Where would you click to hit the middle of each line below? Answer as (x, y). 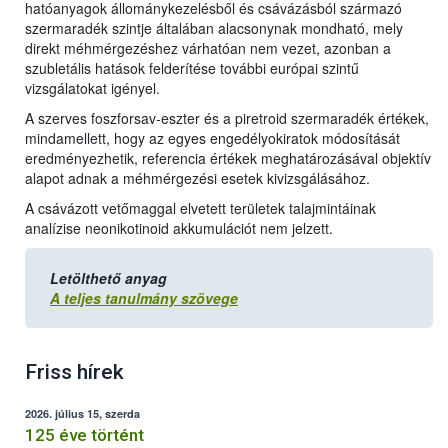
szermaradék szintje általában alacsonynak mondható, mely (214, 28)
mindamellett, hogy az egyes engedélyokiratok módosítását (212, 138)
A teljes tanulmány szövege (144, 298)
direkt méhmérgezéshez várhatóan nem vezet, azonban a (208, 48)
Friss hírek (74, 372)
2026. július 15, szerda (82, 414)
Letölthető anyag (108, 278)
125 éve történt (84, 435)
